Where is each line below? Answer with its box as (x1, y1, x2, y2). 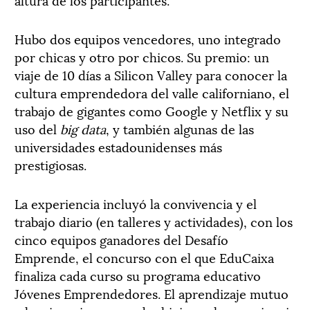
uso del (15, 118, 60, 138)
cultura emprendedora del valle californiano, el (15, 82, 289, 102)
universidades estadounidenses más (15, 136, 222, 156)
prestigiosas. (15, 154, 86, 174)
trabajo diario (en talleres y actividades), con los (15, 211, 293, 230)
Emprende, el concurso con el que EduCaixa (15, 247, 274, 266)
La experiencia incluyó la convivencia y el (15, 193, 257, 212)
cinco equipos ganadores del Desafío (15, 229, 228, 248)
